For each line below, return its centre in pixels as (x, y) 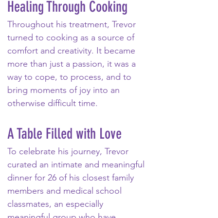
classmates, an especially (56, 204)
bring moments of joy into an (65, 90)
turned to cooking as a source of (72, 37)
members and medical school (66, 191)
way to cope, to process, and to (71, 77)
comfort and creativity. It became (73, 51)
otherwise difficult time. (54, 103)
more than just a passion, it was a (73, 64)
